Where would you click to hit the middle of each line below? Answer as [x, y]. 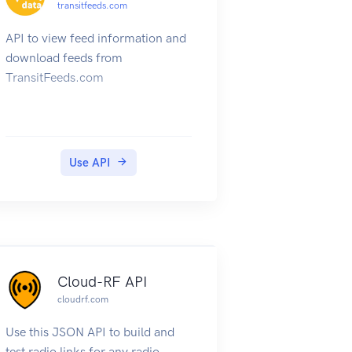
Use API [89, 162]
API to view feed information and [95, 38]
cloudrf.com [82, 300]
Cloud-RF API [102, 282]
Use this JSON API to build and [90, 332]
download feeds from [64, 57]
